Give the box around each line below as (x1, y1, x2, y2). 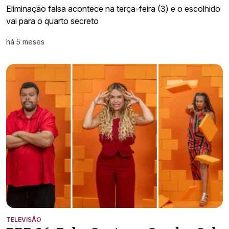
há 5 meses (6, 37, 44, 46)
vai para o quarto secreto (6, 15, 99, 26)
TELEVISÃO (6, 216, 41, 224)
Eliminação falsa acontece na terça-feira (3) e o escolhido (6, 3, 220, 14)
